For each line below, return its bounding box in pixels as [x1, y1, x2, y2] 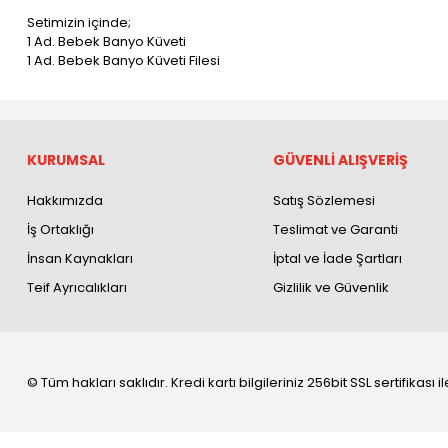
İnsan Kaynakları [27, 249, 133, 268]
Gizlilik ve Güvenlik [272, 278, 389, 297]
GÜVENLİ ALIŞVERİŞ [272, 150, 408, 170]
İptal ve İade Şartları [272, 249, 402, 268]
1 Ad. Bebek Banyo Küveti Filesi [27, 51, 220, 70]
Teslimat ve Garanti [272, 220, 398, 239]
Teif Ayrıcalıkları [27, 278, 127, 297]
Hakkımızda [27, 191, 103, 210]
